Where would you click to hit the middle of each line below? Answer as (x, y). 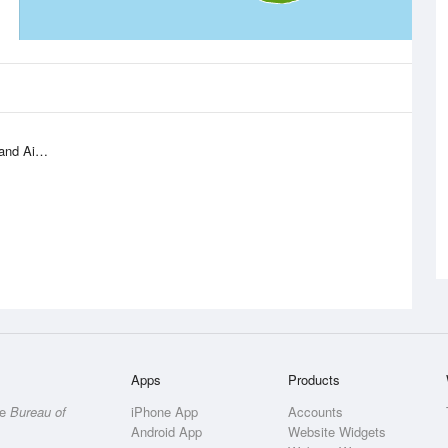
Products (314, 379)
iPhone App (165, 411)
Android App (167, 431)
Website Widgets (337, 431)
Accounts (316, 411)
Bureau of (38, 411)
